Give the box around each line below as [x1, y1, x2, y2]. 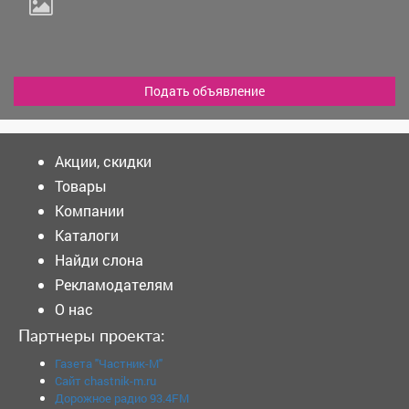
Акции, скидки [55, 151, 152, 171]
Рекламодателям [55, 274, 173, 294]
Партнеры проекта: [18, 328, 165, 345]
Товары [55, 175, 107, 195]
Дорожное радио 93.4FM [55, 389, 189, 406]
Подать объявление [144, 81, 265, 100]
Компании [55, 200, 124, 220]
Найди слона [55, 249, 143, 269]
